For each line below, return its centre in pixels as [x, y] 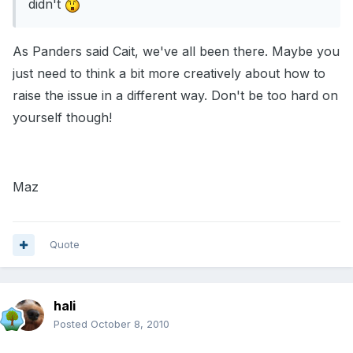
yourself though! [62, 118]
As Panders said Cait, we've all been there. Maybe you [176, 52]
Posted [72, 324]
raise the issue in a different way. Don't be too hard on [175, 96]
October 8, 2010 [130, 324]
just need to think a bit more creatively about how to [169, 74]
